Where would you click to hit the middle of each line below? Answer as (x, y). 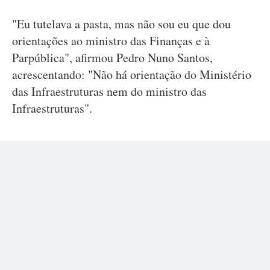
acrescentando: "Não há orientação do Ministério (132, 74)
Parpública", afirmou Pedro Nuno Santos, (112, 58)
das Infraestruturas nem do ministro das (109, 91)
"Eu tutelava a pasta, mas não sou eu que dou (121, 24)
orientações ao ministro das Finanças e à (111, 41)
